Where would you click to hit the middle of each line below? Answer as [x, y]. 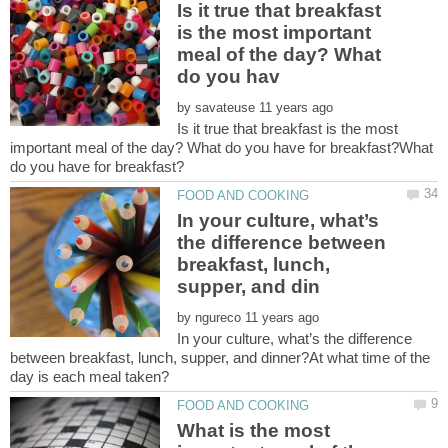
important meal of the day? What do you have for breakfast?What [221, 147]
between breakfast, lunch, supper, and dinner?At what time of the [220, 357]
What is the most [254, 431]
